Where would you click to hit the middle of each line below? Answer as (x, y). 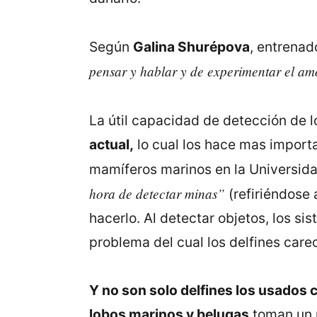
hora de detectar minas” (158, 193)
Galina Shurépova (191, 47)
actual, (111, 144)
